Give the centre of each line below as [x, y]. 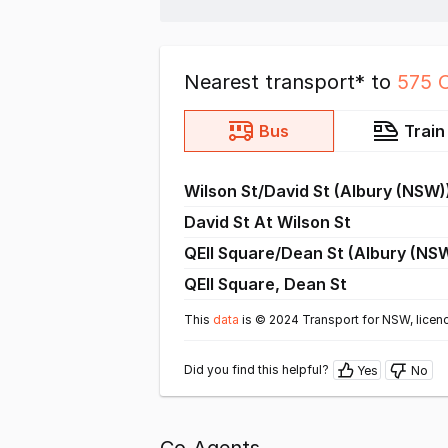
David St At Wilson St [267, 222]
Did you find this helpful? [256, 369]
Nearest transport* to [290, 82]
